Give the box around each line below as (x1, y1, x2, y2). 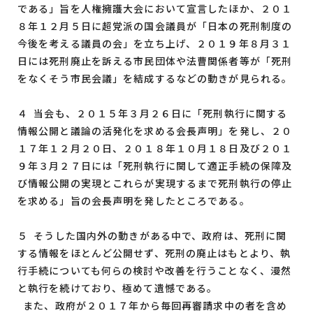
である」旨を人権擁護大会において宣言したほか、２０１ (17, 1, 293, 15)
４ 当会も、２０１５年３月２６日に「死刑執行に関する (17, 106, 288, 120)
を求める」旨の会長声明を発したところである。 (17, 194, 250, 208)
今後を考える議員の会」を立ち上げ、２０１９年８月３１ (17, 36, 292, 50)
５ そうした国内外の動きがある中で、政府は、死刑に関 (17, 228, 287, 242)
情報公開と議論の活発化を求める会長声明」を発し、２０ (17, 124, 293, 138)
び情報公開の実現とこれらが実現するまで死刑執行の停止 (17, 176, 293, 190)
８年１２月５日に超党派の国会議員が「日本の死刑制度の (17, 19, 293, 33)
